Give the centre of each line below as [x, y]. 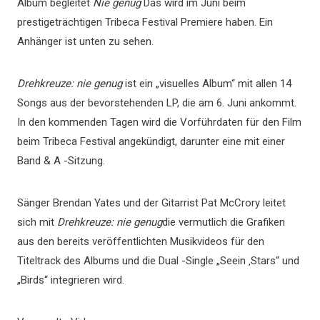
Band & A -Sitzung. [61, 161]
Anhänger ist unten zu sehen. [85, 41]
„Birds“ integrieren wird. [71, 280]
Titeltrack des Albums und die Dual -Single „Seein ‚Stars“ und [158, 261]
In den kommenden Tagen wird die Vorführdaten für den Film [159, 122]
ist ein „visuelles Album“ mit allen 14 [207, 84]
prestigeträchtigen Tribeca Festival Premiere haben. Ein [145, 22]
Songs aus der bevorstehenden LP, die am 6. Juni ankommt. [157, 103]
